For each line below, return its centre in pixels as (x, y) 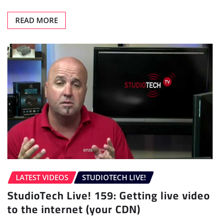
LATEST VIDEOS (42, 178)
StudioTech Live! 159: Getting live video (109, 195)
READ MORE (37, 20)
